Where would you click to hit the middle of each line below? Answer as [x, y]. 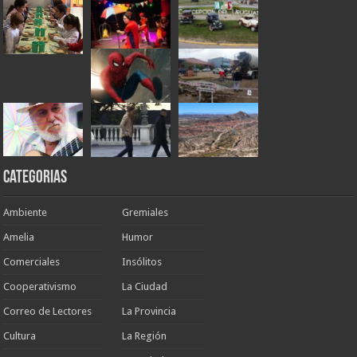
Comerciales [32, 262]
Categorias [35, 178]
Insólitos [142, 262]
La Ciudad [145, 287]
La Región [145, 336]
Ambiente [25, 213]
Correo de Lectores [48, 312]
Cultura [20, 336]
